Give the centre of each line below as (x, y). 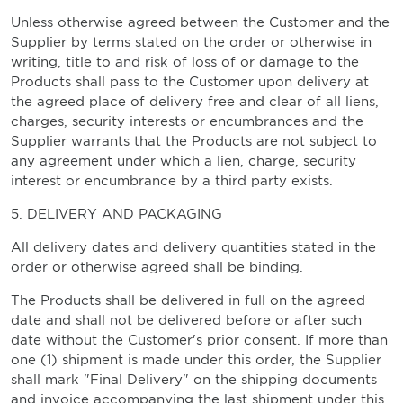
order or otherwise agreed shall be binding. (157, 267)
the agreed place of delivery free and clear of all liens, (195, 102)
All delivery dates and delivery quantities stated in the (193, 247)
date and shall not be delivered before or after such (186, 320)
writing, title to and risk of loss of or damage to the (185, 62)
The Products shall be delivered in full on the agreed (188, 300)
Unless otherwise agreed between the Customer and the (200, 22)
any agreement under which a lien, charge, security (184, 161)
